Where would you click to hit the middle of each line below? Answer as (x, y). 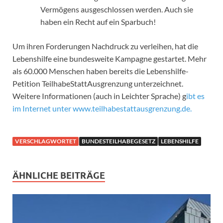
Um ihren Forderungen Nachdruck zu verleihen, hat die (105, 46)
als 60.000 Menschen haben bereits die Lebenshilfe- (101, 71)
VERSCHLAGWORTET (46, 141)
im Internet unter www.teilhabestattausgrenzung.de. (102, 109)
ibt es (195, 96)
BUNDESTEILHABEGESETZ (118, 141)
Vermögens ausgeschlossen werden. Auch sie (117, 9)
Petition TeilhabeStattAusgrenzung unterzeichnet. (98, 84)
